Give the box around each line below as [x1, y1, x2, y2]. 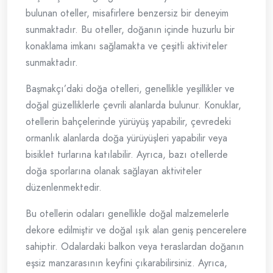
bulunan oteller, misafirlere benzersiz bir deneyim [26, 6, 229, 21]
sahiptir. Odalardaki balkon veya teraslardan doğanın [26, 239, 244, 254]
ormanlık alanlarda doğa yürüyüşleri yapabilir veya [26, 131, 227, 146]
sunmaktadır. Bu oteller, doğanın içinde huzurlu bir [26, 23, 235, 37]
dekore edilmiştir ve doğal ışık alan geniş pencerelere [26, 223, 247, 238]
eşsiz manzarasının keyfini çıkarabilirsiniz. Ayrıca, [26, 256, 227, 271]
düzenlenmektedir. [26, 180, 102, 195]
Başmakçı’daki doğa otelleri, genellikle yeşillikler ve [26, 82, 235, 96]
